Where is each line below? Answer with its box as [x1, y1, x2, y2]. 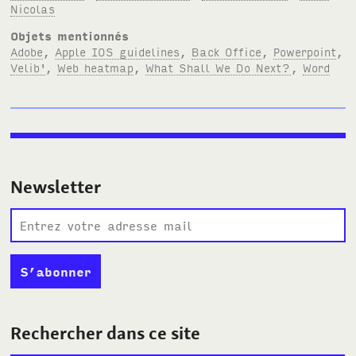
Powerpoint [273, 44, 337, 60]
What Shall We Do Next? [145, 60, 292, 75]
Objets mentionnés [10, 28, 130, 44]
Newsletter [10, 174, 102, 199]
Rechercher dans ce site [10, 320, 201, 345]
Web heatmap [57, 60, 134, 75]
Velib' [10, 60, 46, 75]
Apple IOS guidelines [55, 44, 180, 60]
